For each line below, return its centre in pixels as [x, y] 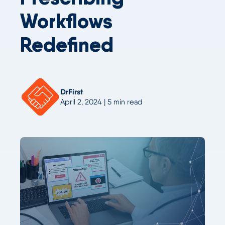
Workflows [66, 21]
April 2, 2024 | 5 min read [101, 102]
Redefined [67, 45]
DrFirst [72, 92]
